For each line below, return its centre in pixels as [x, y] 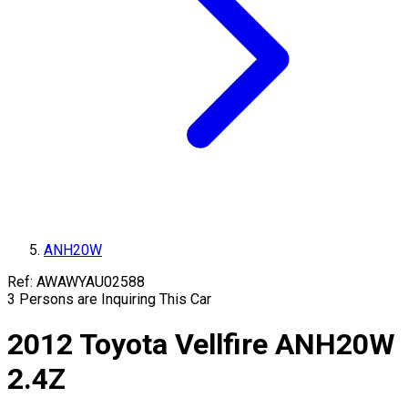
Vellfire [221, 345]
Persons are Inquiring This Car [115, 299]
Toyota [123, 345]
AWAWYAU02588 [91, 282]
